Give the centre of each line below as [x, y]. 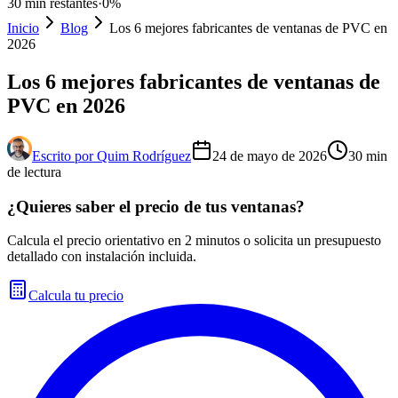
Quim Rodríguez [144, 155]
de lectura [34, 171]
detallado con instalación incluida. [102, 257]
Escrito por [63, 155]
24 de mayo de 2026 [270, 155]
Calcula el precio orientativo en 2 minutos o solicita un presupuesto [194, 241]
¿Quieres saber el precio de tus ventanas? [156, 206]
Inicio [23, 28]
